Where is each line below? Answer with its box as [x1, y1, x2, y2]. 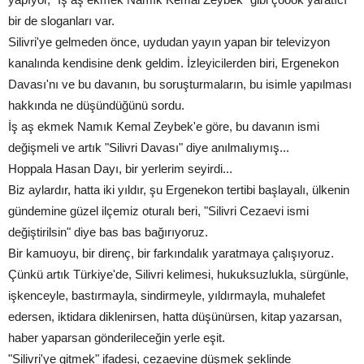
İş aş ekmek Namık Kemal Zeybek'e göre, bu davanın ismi [8, 119, 319, 134]
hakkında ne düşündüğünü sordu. [8, 98, 184, 113]
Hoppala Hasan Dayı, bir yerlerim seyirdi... [8, 162, 232, 176]
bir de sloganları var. [8, 14, 115, 28]
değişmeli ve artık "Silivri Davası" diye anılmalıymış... [8, 141, 289, 155]
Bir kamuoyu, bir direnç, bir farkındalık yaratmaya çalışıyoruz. [8, 246, 334, 261]
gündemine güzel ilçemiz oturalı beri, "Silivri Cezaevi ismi [8, 204, 309, 219]
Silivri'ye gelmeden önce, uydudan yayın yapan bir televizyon [8, 35, 330, 50]
